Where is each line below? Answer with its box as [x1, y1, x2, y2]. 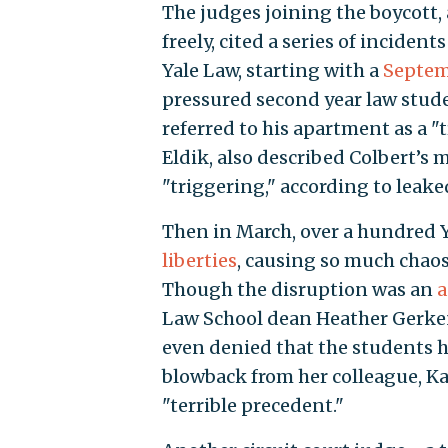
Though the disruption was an [161, 277, 437, 301]
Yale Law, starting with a [161, 58, 383, 82]
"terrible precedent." [161, 393, 344, 417]
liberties [161, 248, 237, 272]
